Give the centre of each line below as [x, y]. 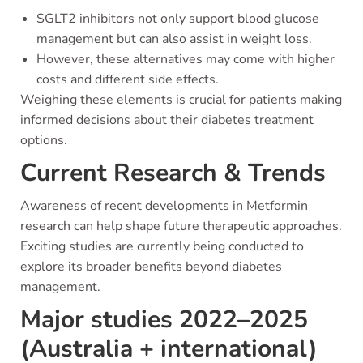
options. [44, 140]
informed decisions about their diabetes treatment [167, 120]
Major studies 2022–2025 [164, 320]
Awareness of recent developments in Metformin [164, 206]
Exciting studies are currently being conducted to [162, 246]
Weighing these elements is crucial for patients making [181, 100]
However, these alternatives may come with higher [186, 59]
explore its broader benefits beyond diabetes [151, 267]
